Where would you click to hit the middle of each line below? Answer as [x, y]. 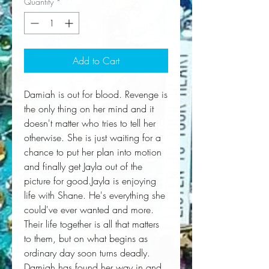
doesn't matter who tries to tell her [90, 123]
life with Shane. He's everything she [95, 195]
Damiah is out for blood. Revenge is [96, 95]
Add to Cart [96, 61]
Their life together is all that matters [92, 224]
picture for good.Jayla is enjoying [90, 181]
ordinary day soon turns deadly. [87, 253]
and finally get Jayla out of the [83, 167]
